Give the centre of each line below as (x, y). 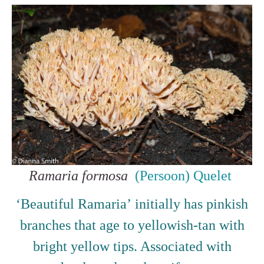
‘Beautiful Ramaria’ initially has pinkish (132, 204)
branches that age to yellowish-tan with (132, 225)
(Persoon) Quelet (181, 175)
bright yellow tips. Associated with (132, 246)
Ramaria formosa (80, 175)
